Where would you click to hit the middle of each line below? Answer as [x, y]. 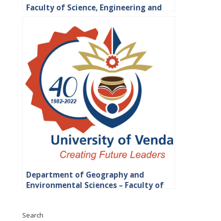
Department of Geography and [85, 175]
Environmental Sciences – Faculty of [95, 185]
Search [33, 215]
